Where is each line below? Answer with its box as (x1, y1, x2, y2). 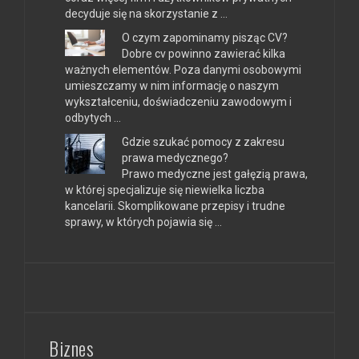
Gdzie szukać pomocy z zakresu (122, 135, 284, 148)
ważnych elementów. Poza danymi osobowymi (65, 63, 301, 76)
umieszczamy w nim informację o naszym (65, 79, 279, 92)
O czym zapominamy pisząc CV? (122, 30, 288, 44)
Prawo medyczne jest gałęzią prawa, (122, 167, 308, 180)
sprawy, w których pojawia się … (65, 215, 222, 228)
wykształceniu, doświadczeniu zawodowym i (65, 95, 292, 108)
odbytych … (65, 111, 121, 124)
